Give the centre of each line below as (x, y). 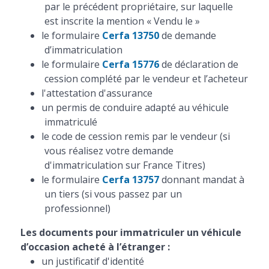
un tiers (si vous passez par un (113, 194)
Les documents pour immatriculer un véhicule (131, 232)
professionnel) (77, 208)
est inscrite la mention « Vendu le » (122, 21)
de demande (187, 35)
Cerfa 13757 (130, 180)
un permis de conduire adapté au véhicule (135, 107)
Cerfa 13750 (130, 35)
